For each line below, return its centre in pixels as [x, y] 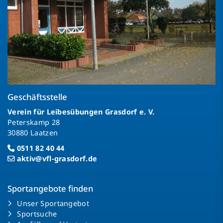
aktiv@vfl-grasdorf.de [57, 158]
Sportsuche [37, 214]
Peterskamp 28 [34, 122]
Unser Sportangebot [53, 203]
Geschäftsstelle [37, 97]
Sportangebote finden [50, 188]
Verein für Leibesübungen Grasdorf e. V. [82, 111]
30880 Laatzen [33, 132]
